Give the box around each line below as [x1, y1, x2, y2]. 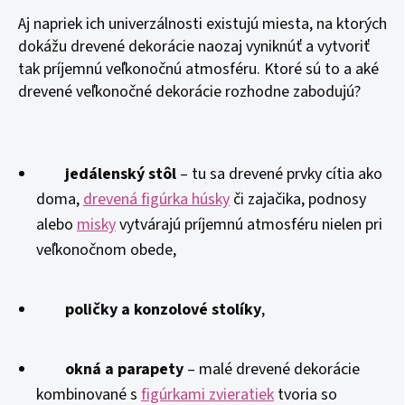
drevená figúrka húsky [83, 188, 230, 211]
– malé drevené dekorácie [184, 358, 360, 381]
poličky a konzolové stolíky [65, 298, 261, 321]
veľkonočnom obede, [36, 239, 180, 261]
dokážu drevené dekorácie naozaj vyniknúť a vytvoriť [18, 35, 370, 58]
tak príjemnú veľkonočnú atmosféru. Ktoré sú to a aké [18, 58, 379, 80]
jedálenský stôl [65, 163, 176, 185]
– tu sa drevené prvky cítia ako [176, 163, 382, 185]
